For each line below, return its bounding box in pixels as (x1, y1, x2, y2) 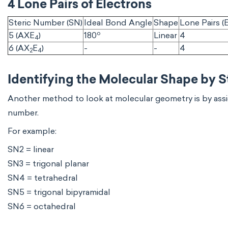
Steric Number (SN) (9, 18, 82, 27)
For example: (8, 126, 56, 136)
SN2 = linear (8, 145, 54, 154)
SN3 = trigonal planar (8, 159, 89, 168)
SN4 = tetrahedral (8, 173, 78, 183)
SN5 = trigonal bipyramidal (8, 187, 110, 197)
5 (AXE (9, 31, 35, 40)
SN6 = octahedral (8, 202, 76, 211)
